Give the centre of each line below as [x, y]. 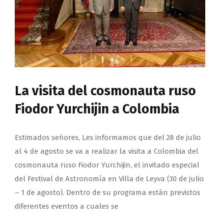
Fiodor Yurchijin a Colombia [97, 109]
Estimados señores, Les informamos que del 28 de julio [108, 137]
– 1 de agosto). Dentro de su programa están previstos [108, 192]
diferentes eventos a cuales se [67, 206]
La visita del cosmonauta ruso [105, 91]
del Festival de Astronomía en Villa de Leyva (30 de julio [109, 179]
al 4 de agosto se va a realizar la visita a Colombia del [107, 151]
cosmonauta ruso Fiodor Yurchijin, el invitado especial [107, 165]
